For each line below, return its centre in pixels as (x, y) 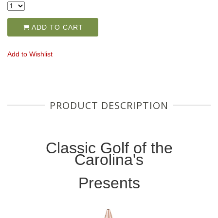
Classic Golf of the (109, 148)
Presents (109, 183)
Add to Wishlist (30, 54)
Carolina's (109, 160)
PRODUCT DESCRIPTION (109, 106)
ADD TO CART (56, 27)
